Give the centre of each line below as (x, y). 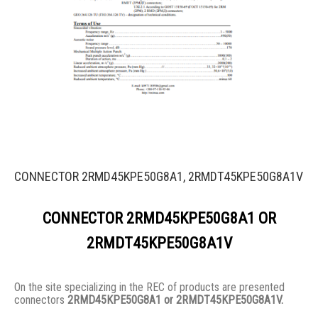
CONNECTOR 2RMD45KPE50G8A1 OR (159, 219)
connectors (41, 300)
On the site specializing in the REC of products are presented (149, 287)
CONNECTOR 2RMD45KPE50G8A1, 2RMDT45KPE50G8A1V (159, 177)
